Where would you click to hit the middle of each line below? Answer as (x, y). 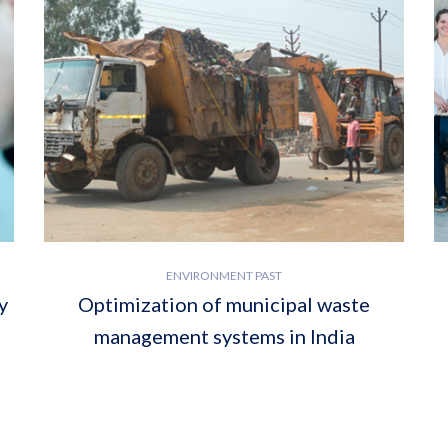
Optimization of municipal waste (224, 304)
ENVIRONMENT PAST (224, 276)
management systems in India (224, 336)
